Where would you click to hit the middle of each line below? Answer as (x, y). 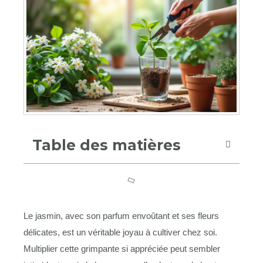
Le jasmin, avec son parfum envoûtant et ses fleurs (121, 215)
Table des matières (107, 145)
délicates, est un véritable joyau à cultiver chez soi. (120, 232)
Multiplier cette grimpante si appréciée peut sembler (122, 248)
